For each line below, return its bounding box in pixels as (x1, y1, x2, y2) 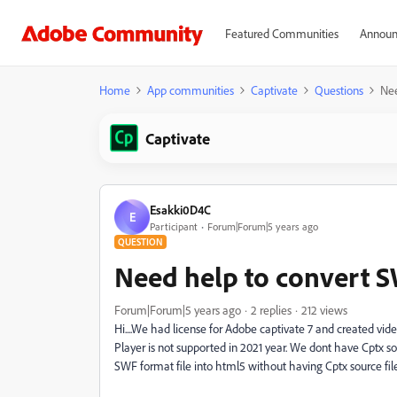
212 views (301, 302, 347, 317)
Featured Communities (224, 26, 339, 41)
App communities (147, 82, 234, 97)
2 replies (251, 302, 292, 317)
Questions (315, 82, 363, 97)
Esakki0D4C (150, 201, 211, 217)
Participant (150, 219, 198, 233)
